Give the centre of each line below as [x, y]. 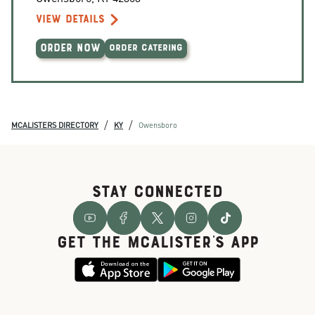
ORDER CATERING [146, 49]
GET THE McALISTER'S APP [157, 243]
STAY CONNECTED [157, 193]
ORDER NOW [70, 49]
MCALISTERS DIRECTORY [55, 125]
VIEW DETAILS [70, 20]
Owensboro [158, 125]
